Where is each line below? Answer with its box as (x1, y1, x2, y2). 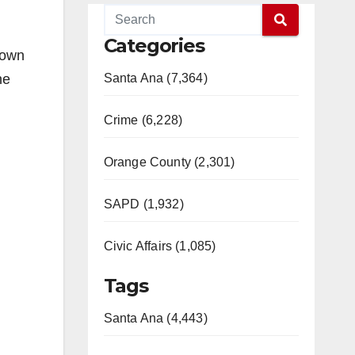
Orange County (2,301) (103, 155, 235, 169)
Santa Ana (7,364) (103, 71, 208, 85)
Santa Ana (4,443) (103, 311, 208, 325)
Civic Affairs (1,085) (103, 239, 216, 253)
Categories (103, 34, 204, 57)
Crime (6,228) (103, 113, 183, 127)
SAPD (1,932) (103, 197, 184, 211)
